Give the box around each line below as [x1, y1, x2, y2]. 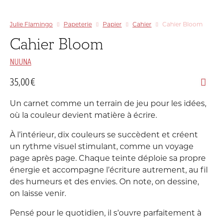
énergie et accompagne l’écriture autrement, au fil [10, 167, 208, 175]
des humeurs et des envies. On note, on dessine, [10, 178, 199, 186]
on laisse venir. [10, 190, 66, 198]
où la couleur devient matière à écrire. [10, 112, 157, 120]
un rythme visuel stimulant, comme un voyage [10, 143, 194, 151]
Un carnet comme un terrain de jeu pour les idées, [10, 100, 206, 108]
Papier [103, 22, 122, 28]
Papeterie [64, 22, 92, 28]
